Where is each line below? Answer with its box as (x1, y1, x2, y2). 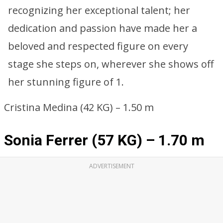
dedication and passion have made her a (8, 21, 197, 35)
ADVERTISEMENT (89, 162, 134, 170)
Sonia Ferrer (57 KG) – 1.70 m (4, 131, 205, 149)
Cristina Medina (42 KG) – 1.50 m (4, 101, 154, 114)
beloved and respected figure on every (8, 39, 188, 53)
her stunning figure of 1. (8, 75, 124, 89)
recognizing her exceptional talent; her (8, 3, 190, 17)
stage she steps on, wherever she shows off (8, 57, 214, 71)
